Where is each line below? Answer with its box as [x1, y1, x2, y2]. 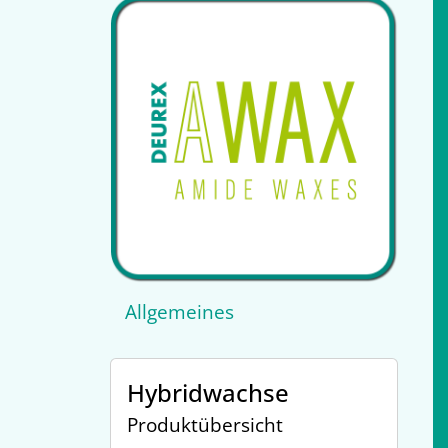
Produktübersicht [126, 412, 283, 438]
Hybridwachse [126, 376, 289, 410]
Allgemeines [124, 299, 234, 325]
